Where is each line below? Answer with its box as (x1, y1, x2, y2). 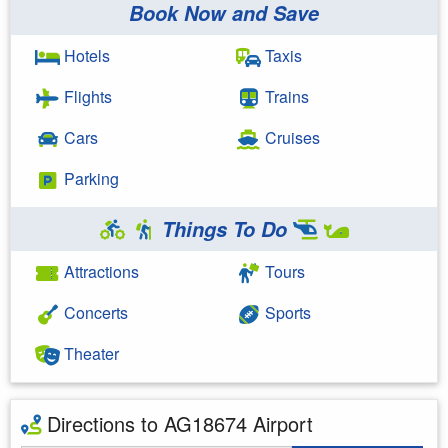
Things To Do (155, 214, 293, 243)
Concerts (60, 300, 128, 324)
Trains (261, 84, 309, 108)
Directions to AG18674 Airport (41, 408, 313, 438)
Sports (261, 300, 311, 324)
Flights (60, 84, 112, 108)
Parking (60, 166, 119, 190)
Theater (60, 341, 119, 365)
